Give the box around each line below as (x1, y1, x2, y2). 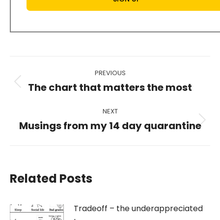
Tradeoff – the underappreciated (74, 202, 203, 214)
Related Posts (10, 170, 92, 187)
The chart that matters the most (28, 80, 192, 94)
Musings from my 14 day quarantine (19, 118, 201, 133)
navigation (9, 76, 115, 102)
